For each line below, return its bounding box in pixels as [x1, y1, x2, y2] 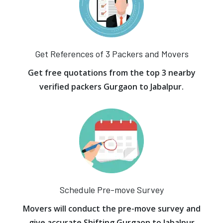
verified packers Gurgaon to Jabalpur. [39, 81, 184, 92]
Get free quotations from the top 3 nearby [27, 67, 196, 78]
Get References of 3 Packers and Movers [34, 48, 189, 59]
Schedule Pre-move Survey [59, 184, 164, 195]
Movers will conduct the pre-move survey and [22, 203, 201, 214]
